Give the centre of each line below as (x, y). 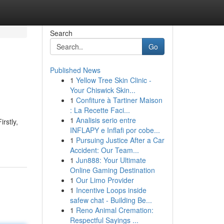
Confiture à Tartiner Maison (119, 100)
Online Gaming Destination (112, 170)
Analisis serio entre (106, 120)
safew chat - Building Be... (111, 200)
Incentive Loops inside (111, 190)
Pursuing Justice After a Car (120, 140)
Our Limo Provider (105, 180)
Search (61, 33)
